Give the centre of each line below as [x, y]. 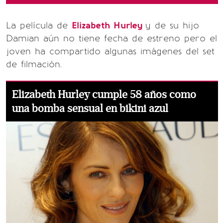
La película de [39, 26]
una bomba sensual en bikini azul [90, 109]
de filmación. [34, 64]
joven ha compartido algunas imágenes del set [110, 52]
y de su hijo [172, 26]
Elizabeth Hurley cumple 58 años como [104, 95]
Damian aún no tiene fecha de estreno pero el [111, 39]
